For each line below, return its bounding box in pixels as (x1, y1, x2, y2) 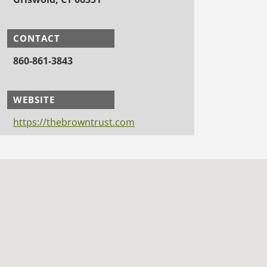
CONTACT (13, 32, 60, 44)
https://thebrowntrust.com (13, 115, 135, 129)
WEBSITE (13, 93, 55, 105)
